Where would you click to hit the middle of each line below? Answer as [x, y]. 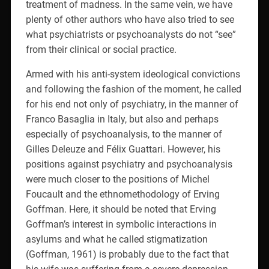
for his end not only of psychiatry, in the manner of [132, 104]
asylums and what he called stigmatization [116, 239]
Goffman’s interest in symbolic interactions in [121, 224]
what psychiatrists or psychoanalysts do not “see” [131, 34]
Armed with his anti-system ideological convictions [133, 74]
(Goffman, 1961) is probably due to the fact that [127, 254]
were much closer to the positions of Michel [117, 179]
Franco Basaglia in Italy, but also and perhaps [122, 119]
